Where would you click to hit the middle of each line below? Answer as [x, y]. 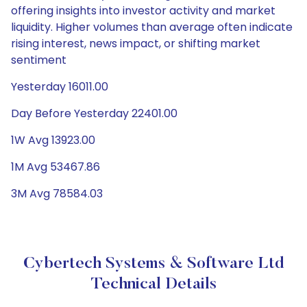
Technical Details [153, 284]
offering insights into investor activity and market [143, 11]
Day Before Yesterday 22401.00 [94, 113]
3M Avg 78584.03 [57, 194]
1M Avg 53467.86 [56, 167]
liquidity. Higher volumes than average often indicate [152, 27]
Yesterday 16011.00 [60, 87]
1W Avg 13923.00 [53, 140]
